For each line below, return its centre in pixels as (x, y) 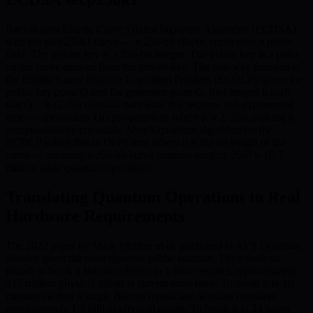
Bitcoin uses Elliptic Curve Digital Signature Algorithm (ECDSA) (151, 29)
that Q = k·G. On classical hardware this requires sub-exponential (150, 104)
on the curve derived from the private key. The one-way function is (153, 66)
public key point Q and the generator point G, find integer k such (148, 92)
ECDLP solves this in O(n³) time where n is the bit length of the (146, 142)
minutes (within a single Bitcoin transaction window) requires (141, 296)
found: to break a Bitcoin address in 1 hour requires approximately (151, 270)
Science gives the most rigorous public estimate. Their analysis (143, 258)
